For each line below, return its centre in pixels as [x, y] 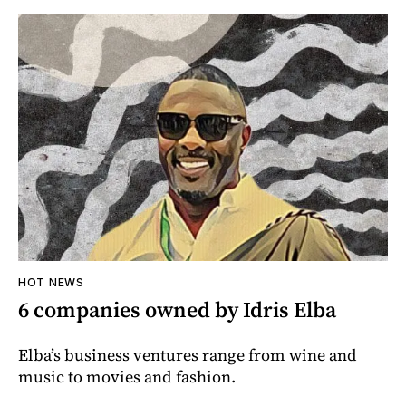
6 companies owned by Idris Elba [177, 309]
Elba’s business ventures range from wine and [188, 354]
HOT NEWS [51, 282]
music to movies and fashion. [127, 376]
